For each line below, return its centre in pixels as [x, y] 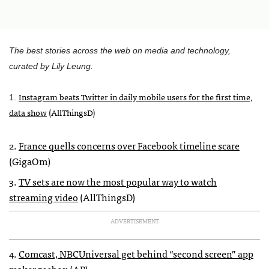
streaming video [44, 197]
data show [28, 112]
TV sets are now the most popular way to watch [118, 181]
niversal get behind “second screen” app [169, 253]
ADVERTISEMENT [134, 221]
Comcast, [39, 253]
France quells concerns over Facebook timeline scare [129, 145]
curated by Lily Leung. [51, 66]
